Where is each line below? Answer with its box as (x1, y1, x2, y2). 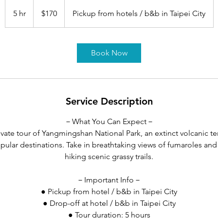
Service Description (65, 95, 153, 107)
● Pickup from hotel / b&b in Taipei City (41, 187, 177, 196)
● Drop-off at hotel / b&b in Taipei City (42, 199, 176, 208)
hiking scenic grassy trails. (65, 152, 153, 161)
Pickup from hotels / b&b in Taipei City (72, 9, 205, 18)
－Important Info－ (76, 175, 142, 184)
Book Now (91, 48, 127, 57)
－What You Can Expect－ (64, 117, 154, 126)
